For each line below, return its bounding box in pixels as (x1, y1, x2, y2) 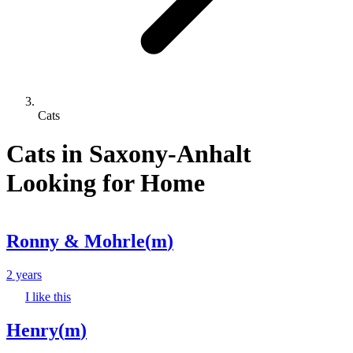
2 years (6, 267, 42, 281)
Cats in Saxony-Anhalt (6, 139, 251, 169)
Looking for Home (6, 169, 205, 198)
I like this (25, 289, 71, 303)
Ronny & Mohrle (6, 230, 145, 251)
